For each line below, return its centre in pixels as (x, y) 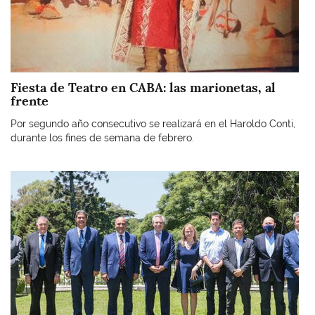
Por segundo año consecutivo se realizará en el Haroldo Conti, (153, 123)
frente (30, 101)
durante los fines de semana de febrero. (102, 137)
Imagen (27, 177)
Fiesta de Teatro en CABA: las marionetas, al (143, 88)
